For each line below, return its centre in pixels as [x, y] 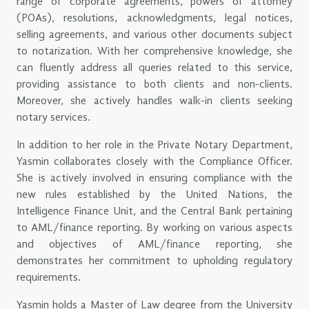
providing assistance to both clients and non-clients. [154, 84]
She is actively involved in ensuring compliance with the [154, 178]
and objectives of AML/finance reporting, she [154, 245]
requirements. [49, 278]
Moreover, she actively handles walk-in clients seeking [154, 101]
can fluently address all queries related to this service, [154, 68]
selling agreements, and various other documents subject [154, 35]
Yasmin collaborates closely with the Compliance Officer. [154, 162]
